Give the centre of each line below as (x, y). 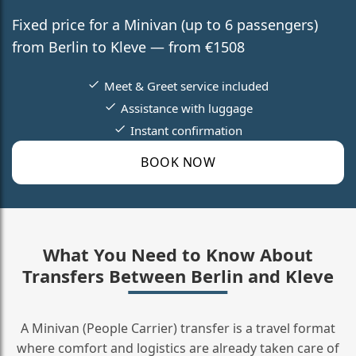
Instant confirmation (186, 130)
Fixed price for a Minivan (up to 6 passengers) (165, 24)
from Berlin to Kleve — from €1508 (128, 46)
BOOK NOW (178, 163)
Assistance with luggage (186, 108)
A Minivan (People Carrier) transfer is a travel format (178, 328)
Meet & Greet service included (186, 85)
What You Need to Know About (178, 254)
